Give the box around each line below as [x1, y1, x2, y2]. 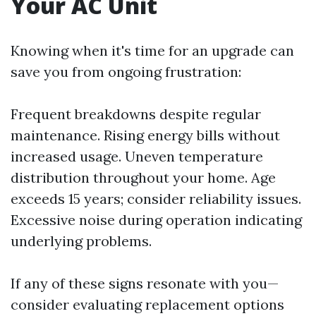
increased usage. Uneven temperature [11, 147, 263, 165]
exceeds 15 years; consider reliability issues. [11, 189, 301, 207]
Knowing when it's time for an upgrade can [11, 41, 294, 59]
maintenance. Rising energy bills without [11, 126, 280, 144]
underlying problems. [11, 231, 152, 250]
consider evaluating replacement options [11, 295, 284, 313]
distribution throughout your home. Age [11, 168, 276, 186]
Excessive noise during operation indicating [11, 210, 302, 229]
